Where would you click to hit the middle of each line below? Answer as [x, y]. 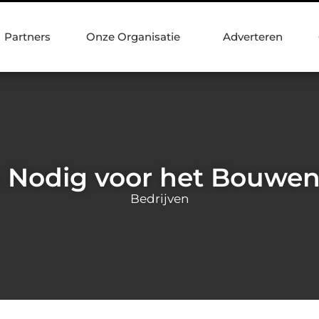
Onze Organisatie [133, 37]
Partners [27, 37]
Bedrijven [159, 198]
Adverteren [253, 37]
